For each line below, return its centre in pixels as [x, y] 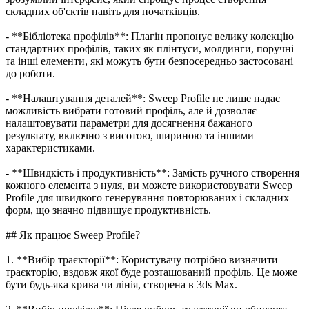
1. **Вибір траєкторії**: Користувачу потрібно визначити [142, 259]
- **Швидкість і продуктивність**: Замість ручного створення [152, 172]
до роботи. [30, 73]
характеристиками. [50, 148]
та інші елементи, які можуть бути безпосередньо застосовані [149, 61]
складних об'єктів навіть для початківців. [103, 11]
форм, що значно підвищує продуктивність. [108, 210]
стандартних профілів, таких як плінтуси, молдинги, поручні [150, 48]
